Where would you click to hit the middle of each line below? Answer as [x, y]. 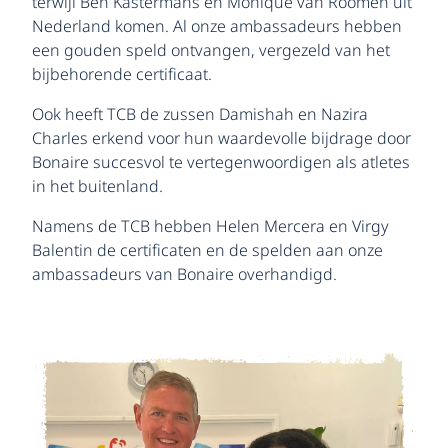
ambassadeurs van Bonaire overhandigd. [184, 274]
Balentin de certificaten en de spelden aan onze [207, 250]
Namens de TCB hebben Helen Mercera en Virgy [210, 226]
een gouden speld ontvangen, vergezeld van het [211, 50]
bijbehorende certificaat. [122, 74]
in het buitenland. [97, 186]
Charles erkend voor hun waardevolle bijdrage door [221, 138]
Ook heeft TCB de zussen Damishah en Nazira [200, 114]
